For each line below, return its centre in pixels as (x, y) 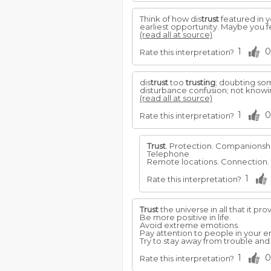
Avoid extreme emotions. (190, 225)
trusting (201, 82)
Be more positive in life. (185, 217)
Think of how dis (171, 19)
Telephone (168, 154)
